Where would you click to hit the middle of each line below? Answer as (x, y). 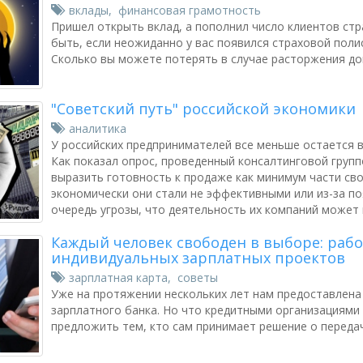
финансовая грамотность (190, 10)
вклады (89, 10)
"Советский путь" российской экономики (203, 109)
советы (198, 278)
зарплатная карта (118, 278)
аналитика (98, 128)
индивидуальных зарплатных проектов (198, 258)
